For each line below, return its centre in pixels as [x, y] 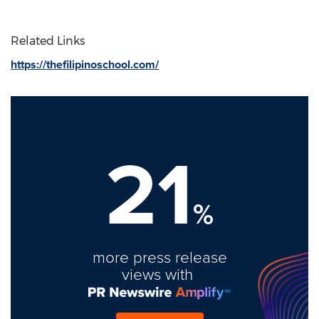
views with [159, 274]
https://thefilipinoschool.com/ [85, 64]
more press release [159, 257]
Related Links [48, 41]
